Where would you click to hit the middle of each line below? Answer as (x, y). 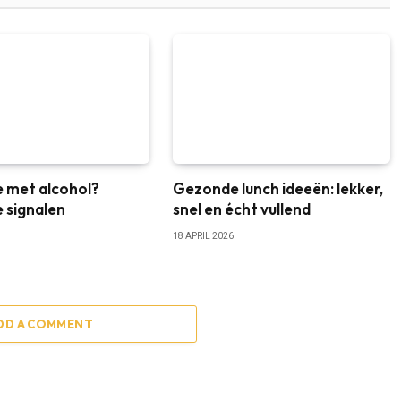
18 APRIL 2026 (203, 235)
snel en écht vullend (241, 209)
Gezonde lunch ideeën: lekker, (277, 188)
